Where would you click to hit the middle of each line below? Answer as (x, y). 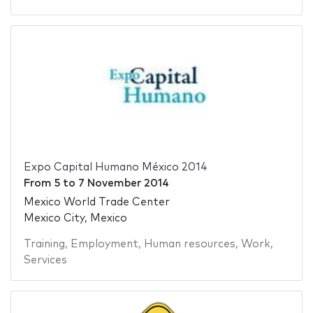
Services (45, 260)
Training (44, 244)
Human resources (189, 244)
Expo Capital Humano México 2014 (115, 168)
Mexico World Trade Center (96, 202)
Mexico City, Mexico (75, 218)
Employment (104, 244)
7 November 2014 (123, 184)
